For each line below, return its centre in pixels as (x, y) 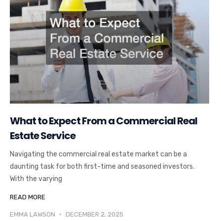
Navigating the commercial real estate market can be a (98, 154)
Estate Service (43, 136)
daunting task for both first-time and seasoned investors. (102, 167)
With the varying (36, 179)
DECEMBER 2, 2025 (94, 215)
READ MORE (28, 197)
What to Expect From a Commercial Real (104, 121)
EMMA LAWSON (33, 215)
